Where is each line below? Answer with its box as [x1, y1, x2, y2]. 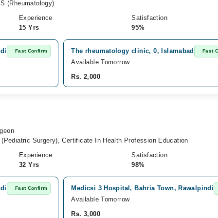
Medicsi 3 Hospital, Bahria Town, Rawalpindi [71, 184, 214, 192]
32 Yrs [18, 161, 39, 168]
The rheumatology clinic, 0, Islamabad [71, 47, 194, 54]
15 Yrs [18, 24, 39, 31]
